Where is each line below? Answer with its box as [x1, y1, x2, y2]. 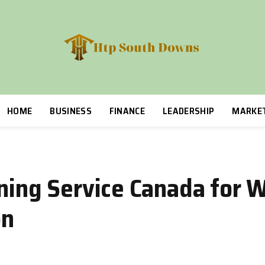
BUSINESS [50, 103, 92, 118]
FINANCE [109, 103, 146, 118]
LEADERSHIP [163, 103, 215, 118]
